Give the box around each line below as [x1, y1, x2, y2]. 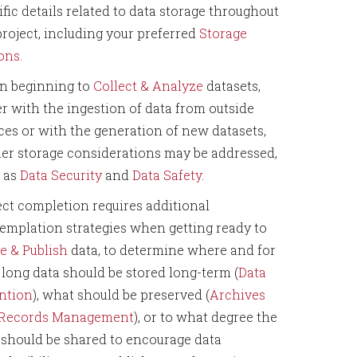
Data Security [20, 167, 102, 183]
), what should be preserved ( [33, 286, 210, 303]
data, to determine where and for [68, 241, 276, 258]
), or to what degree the [134, 308, 277, 325]
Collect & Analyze [93, 77, 203, 94]
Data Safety [132, 167, 202, 183]
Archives [210, 286, 265, 303]
